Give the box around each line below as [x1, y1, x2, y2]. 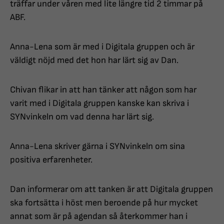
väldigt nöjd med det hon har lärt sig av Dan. [10, 55, 178, 66]
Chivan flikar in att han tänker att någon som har [10, 84, 196, 95]
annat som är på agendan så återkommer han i [10, 211, 187, 222]
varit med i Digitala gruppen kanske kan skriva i [10, 98, 189, 109]
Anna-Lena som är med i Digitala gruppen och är [10, 41, 194, 52]
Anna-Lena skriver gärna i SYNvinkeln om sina [10, 141, 185, 152]
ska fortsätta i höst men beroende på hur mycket [10, 197, 198, 208]
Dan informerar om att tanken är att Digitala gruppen [10, 184, 213, 195]
